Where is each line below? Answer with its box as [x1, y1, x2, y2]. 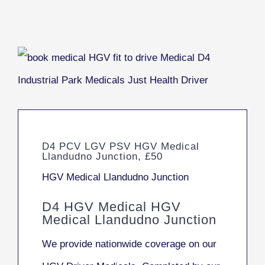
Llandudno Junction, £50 [42, 150, 163, 162]
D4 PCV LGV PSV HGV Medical [42, 140, 199, 152]
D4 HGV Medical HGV [42, 199, 181, 215]
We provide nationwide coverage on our [42, 238, 216, 250]
